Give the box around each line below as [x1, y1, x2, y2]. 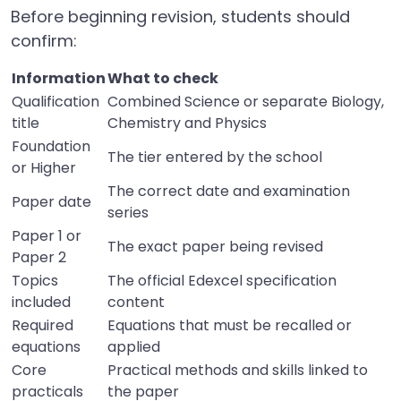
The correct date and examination [107, 181, 350, 201]
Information [12, 68, 106, 89]
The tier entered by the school [107, 147, 322, 167]
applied [107, 337, 160, 357]
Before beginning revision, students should [11, 5, 350, 28]
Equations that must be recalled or [107, 315, 352, 336]
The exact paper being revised [107, 236, 323, 257]
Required [12, 315, 73, 336]
